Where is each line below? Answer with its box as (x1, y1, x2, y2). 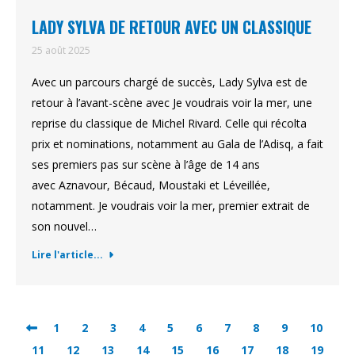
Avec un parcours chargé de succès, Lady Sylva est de (32, 74, 307, 90)
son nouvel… (32, 219, 97, 234)
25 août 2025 (32, 44, 90, 57)
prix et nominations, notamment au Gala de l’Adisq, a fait (32, 136, 323, 151)
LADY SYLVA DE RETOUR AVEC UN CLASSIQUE (32, 15, 311, 39)
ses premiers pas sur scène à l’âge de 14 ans (32, 157, 260, 172)
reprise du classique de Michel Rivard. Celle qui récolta (32, 116, 307, 131)
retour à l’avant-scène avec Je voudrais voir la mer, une (32, 95, 312, 110)
